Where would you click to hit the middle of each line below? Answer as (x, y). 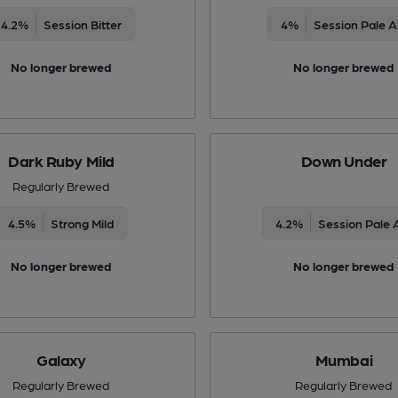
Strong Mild (83, 223)
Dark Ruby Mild (61, 160)
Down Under (344, 160)
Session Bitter (82, 24)
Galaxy (61, 359)
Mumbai (344, 359)
